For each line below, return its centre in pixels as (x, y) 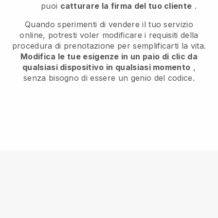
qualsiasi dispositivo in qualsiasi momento (106, 67)
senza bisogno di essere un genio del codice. (109, 78)
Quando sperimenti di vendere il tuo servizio (109, 25)
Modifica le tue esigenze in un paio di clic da (109, 57)
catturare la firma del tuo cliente (126, 6)
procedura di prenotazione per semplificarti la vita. (109, 46)
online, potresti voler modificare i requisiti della (109, 35)
